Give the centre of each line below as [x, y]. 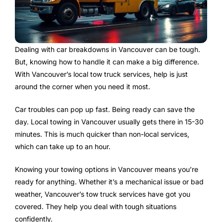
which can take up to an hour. [63, 146]
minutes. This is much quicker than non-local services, [102, 134]
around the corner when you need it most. [83, 86]
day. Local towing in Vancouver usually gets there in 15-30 [109, 121]
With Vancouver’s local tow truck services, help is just [101, 74]
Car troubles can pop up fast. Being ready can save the [105, 109]
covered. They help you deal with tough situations [96, 206]
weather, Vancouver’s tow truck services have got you [103, 194]
